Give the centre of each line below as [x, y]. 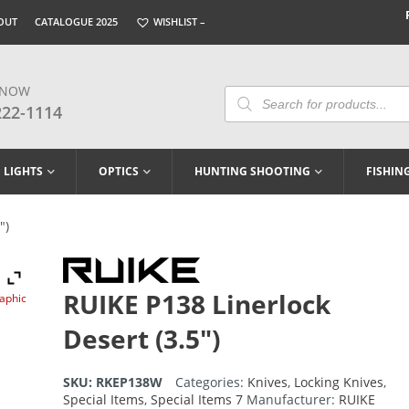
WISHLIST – [178, 21]
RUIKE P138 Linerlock [196, 304]
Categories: [211, 383]
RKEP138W [129, 383]
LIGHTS [23, 172]
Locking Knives [338, 383]
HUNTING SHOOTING [252, 172]
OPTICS [119, 172]
